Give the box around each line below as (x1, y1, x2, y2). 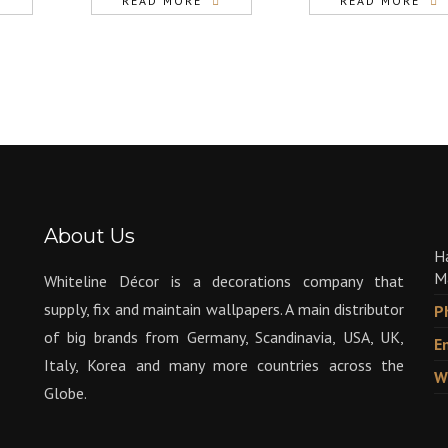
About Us (44, 224, 135, 248)
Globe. (44, 383, 87, 403)
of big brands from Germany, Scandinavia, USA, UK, (44, 327, 404, 347)
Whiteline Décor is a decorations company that (44, 271, 404, 291)
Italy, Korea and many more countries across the (44, 355, 404, 375)
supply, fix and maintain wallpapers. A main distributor (44, 299, 404, 319)
